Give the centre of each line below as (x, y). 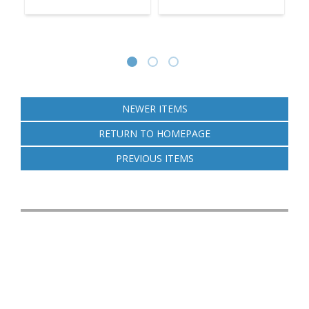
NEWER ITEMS (154, 109)
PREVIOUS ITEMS (154, 158)
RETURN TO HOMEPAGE (154, 133)
